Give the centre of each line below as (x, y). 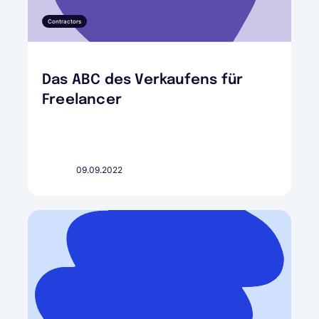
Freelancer (82, 100)
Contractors (64, 21)
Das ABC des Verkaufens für (143, 80)
